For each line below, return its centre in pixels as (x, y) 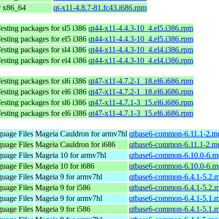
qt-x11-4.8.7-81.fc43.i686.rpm (100, 7)
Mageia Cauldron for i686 (75, 144)
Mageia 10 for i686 (65, 166)
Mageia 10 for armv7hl (71, 155)
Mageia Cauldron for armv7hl (81, 133)
